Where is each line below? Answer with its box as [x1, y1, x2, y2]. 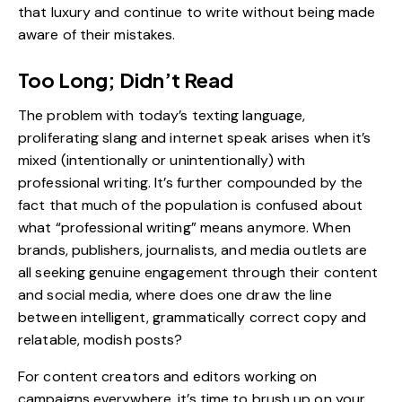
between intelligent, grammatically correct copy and [18, 307, 367, 327]
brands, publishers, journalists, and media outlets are [18, 240, 368, 259]
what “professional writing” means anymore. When [18, 217, 351, 237]
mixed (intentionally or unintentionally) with [18, 150, 306, 170]
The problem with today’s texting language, [18, 105, 306, 125]
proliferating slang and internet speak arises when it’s [18, 127, 371, 147]
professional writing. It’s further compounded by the [18, 172, 363, 192]
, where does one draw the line [128, 284, 332, 304]
